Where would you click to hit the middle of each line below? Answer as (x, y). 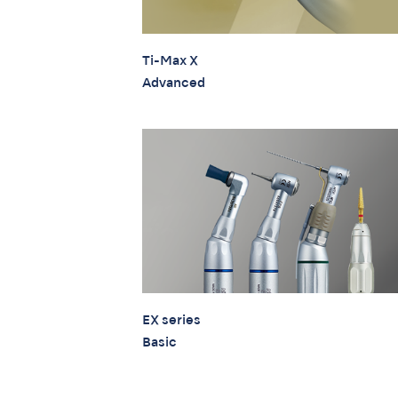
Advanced (174, 83)
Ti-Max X (170, 61)
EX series (171, 320)
